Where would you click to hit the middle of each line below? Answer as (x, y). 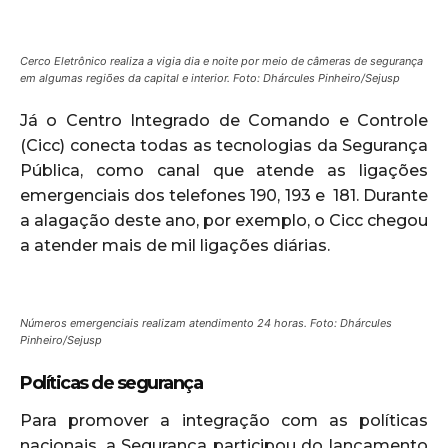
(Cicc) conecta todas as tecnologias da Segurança (224, 145)
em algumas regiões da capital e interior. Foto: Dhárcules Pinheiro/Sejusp (210, 77)
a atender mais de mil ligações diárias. (175, 245)
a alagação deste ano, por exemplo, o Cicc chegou (224, 220)
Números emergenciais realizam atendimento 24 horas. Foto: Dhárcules (206, 322)
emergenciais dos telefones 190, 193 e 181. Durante (224, 195)
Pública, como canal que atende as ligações (224, 170)
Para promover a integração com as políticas (224, 420)
